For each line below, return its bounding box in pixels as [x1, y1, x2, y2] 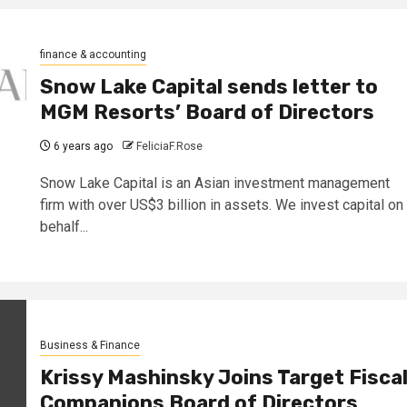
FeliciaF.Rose [135, 140, 203, 154]
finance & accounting [39, 48, 146, 62]
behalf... [39, 218, 88, 236]
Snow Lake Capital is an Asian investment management [39, 174, 390, 193]
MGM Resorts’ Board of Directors [39, 100, 374, 125]
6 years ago [50, 140, 113, 154]
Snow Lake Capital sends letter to [39, 74, 378, 100]
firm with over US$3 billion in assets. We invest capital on [39, 196, 403, 214]
